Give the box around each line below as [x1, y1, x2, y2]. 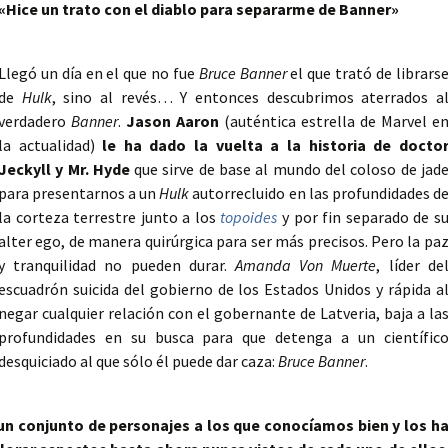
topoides [220, 207, 278, 228]
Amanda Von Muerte [235, 255, 377, 276]
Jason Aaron [125, 111, 219, 132]
